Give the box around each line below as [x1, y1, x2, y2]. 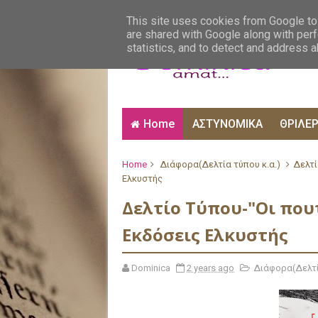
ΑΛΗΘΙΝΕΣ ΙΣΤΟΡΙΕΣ [202, 6, 292, 17]
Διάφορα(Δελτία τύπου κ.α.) [160, 159, 280, 170]
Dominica [131, 263, 170, 273]
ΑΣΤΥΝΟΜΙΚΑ [192, 117, 263, 131]
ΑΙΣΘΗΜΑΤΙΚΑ [122, 6, 187, 17]
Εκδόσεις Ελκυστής [122, 223, 288, 246]
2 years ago [187, 263, 234, 273]
